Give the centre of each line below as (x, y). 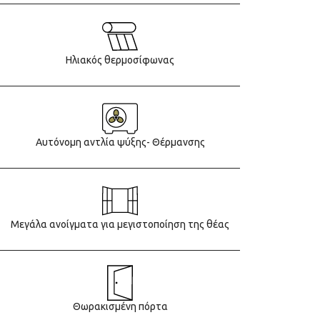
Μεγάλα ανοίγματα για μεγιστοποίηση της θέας (120, 225)
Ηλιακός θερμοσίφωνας (120, 60)
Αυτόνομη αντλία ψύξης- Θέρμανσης (120, 142)
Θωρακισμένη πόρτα (120, 307)
